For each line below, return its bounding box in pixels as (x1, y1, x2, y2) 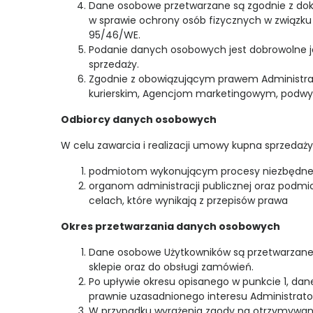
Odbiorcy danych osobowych (61, 112, 219, 126)
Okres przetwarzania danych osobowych (61, 219, 280, 233)
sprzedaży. (89, 57, 139, 71)
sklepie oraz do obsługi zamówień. (89, 260, 254, 274)
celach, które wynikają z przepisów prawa (89, 194, 288, 208)
